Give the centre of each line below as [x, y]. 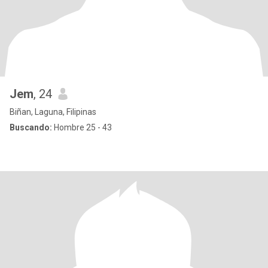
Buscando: [31, 127]
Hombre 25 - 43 [82, 127]
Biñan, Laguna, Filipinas [53, 112]
